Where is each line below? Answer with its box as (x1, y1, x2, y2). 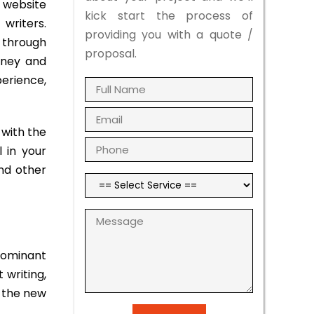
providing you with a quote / (85, 27, 253, 43)
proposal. (85, 46, 137, 62)
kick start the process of (85, 8, 253, 24)
